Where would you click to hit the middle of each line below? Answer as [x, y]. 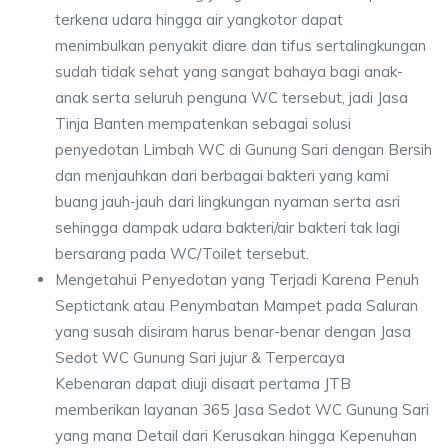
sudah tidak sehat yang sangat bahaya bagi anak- [229, 71]
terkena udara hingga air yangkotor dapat [199, 19]
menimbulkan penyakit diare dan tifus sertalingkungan [240, 45]
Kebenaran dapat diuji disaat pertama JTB [203, 383]
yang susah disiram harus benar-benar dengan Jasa [233, 331]
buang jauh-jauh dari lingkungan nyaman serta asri [227, 201]
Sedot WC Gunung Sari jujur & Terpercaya [200, 357]
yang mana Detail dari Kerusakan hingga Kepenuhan [236, 435]
